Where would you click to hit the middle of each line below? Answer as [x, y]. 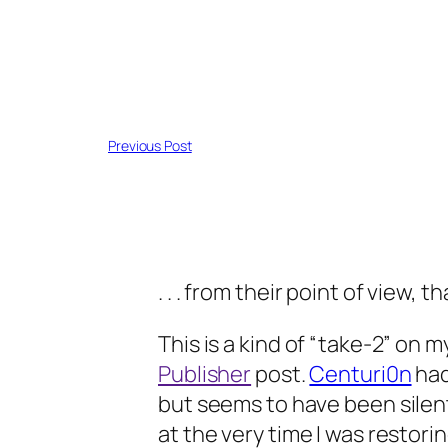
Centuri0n [360, 374]
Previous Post [150, 145]
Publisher [205, 374]
